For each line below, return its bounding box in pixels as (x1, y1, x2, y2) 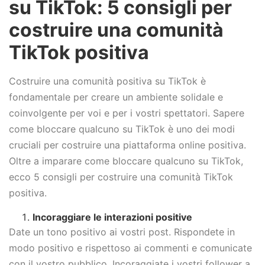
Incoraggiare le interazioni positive (33, 211, 192, 223)
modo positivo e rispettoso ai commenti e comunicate (9, 241, 252, 254)
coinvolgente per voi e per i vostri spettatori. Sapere (9, 107, 244, 119)
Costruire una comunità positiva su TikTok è (9, 75, 206, 88)
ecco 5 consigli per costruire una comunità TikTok (9, 171, 233, 183)
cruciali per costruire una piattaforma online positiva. (9, 139, 246, 151)
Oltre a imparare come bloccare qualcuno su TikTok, (9, 155, 243, 167)
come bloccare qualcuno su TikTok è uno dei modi (9, 123, 235, 135)
